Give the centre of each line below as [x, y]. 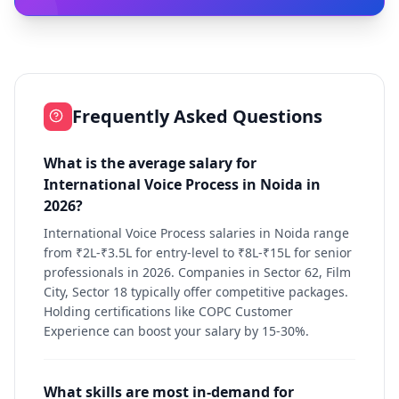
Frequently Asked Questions [197, 116]
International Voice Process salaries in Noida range [196, 233]
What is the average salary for [150, 163]
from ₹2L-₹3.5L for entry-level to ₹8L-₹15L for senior [198, 252]
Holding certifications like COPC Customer [168, 311]
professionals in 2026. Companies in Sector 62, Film [197, 272]
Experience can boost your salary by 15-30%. [176, 331]
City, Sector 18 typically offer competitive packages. [196, 292]
